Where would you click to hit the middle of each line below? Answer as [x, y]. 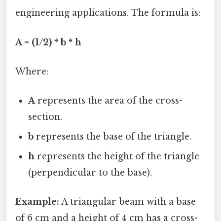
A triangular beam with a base [128, 202]
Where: [32, 71]
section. [45, 117]
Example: [37, 202]
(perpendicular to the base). [90, 173]
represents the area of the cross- [109, 101]
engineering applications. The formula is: [108, 13]
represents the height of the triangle [117, 157]
